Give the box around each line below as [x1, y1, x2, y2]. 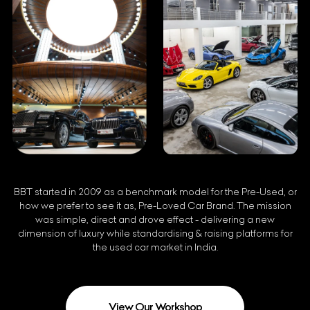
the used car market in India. [92, 241, 218, 254]
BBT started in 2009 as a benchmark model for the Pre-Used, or [13, 186, 297, 199]
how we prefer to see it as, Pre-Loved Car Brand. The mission [19, 200, 291, 212]
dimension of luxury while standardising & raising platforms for [17, 228, 293, 240]
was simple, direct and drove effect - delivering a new [35, 214, 275, 226]
